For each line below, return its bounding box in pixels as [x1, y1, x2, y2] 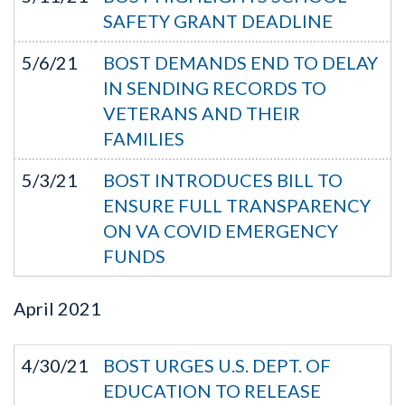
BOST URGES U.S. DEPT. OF [103, 353, 331, 376]
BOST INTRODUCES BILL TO [103, 168, 343, 191]
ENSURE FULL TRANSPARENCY [103, 193, 371, 216]
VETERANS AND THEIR [103, 101, 300, 124]
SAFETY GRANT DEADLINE [103, 9, 333, 32]
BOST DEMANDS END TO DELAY [103, 51, 378, 73]
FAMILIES [103, 127, 184, 149]
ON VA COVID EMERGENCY [103, 219, 338, 241]
